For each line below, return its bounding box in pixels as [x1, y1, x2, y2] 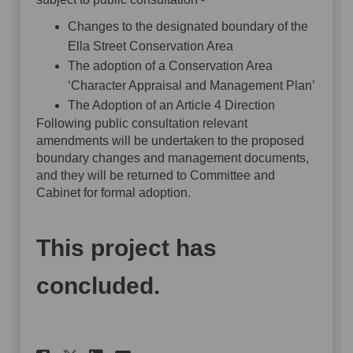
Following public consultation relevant [36, 117, 247, 131]
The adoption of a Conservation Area [68, 59, 273, 73]
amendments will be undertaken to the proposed [36, 134, 304, 148]
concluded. [36, 273, 160, 299]
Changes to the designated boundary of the [68, 20, 308, 34]
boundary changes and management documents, [36, 151, 309, 165]
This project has [36, 235, 217, 262]
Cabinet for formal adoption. [36, 186, 191, 200]
